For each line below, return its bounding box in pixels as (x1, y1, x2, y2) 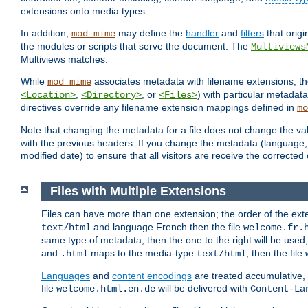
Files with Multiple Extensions (49, 184, 226, 199)
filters (241, 27, 264, 39)
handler (186, 27, 219, 39)
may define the (115, 27, 186, 39)
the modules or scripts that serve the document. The (21, 41, 251, 52)
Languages (41, 269, 90, 281)
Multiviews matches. (21, 54, 108, 65)
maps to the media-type (88, 247, 197, 258)
